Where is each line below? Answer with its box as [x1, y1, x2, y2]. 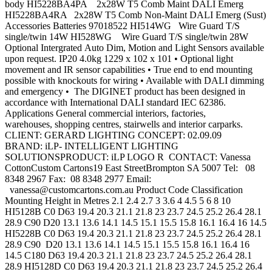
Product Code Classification [134, 185, 243, 195]
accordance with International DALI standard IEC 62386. [5, 97, 228, 108]
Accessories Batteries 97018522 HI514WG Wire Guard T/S [5, 21, 240, 32]
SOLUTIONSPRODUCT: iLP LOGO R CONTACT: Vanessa [5, 152, 251, 163]
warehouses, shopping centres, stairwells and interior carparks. [5, 119, 250, 130]
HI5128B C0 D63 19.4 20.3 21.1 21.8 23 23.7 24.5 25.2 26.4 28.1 [5, 206, 262, 217]
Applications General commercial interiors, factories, [5, 108, 206, 119]
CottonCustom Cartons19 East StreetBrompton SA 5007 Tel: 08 [5, 163, 255, 174]
